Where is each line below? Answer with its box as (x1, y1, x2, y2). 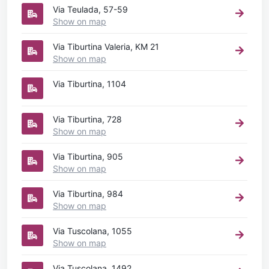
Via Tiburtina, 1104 (53, 78, 126, 89)
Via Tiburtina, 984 (53, 188, 123, 199)
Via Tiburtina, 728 (53, 113, 122, 124)
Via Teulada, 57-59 (53, 4, 128, 14)
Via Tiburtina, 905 (53, 151, 123, 162)
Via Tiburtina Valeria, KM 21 (53, 41, 159, 52)
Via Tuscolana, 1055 (53, 225, 132, 236)
